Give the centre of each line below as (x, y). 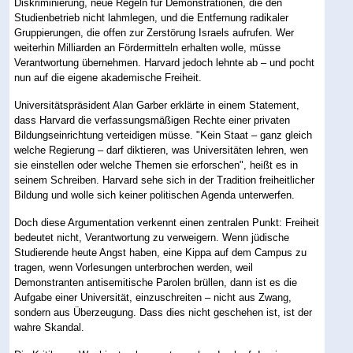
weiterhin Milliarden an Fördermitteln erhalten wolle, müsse (148, 48)
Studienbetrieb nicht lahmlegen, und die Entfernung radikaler (152, 18)
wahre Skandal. (50, 328)
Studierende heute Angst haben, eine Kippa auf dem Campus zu (161, 253)
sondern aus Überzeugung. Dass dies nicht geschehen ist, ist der (163, 313)
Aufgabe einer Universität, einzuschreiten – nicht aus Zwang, (153, 298)
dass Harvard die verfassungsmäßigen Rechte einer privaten (152, 121)
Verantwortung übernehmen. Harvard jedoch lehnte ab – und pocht (165, 63)
